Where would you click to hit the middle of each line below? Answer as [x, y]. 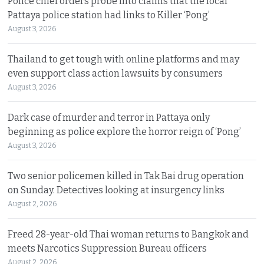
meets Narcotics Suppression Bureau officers [108, 248]
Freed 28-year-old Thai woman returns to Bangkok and [128, 234]
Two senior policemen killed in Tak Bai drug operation [126, 176]
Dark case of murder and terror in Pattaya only [109, 117]
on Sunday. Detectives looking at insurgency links [116, 190]
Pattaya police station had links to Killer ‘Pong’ [109, 15]
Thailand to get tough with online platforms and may [124, 59]
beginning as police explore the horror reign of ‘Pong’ [125, 131]
